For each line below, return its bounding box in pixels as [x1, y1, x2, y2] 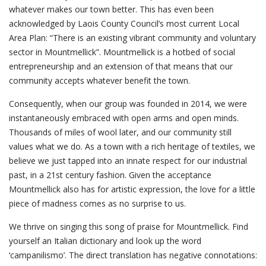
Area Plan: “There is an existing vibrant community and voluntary [9, 32, 256, 43]
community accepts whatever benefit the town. [9, 75, 192, 86]
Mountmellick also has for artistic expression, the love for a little [9, 183, 255, 195]
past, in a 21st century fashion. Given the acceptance [9, 169, 211, 180]
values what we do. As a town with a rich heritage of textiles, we [9, 141, 255, 152]
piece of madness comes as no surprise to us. [9, 198, 191, 209]
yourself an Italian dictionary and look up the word [9, 235, 201, 246]
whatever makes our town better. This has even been [9, 4, 214, 15]
